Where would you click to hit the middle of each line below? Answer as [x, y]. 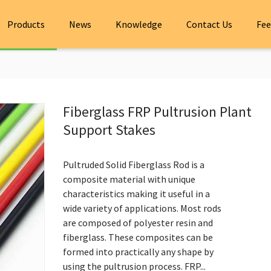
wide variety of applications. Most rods [142, 208]
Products [26, 24]
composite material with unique [129, 179]
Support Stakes [109, 130]
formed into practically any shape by [138, 252]
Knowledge [139, 24]
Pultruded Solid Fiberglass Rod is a [134, 165]
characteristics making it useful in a [136, 194]
